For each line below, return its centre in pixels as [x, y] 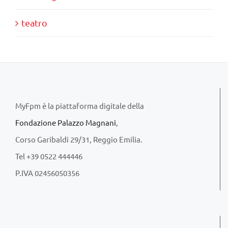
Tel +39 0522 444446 [49, 156]
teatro [34, 23]
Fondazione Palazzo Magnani [66, 123]
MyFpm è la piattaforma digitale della [80, 106]
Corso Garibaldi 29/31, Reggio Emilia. [79, 139]
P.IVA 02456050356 [47, 173]
